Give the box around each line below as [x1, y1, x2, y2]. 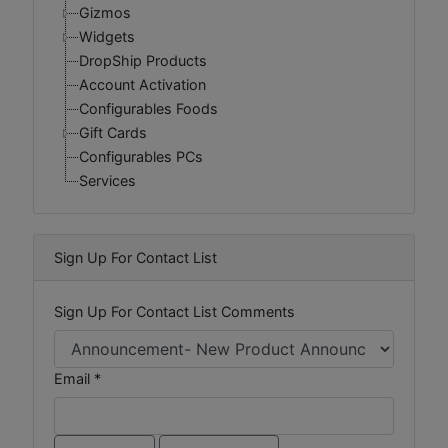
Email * [54, 370, 101, 388]
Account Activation [79, 76, 206, 94]
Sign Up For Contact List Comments [54, 303, 295, 321]
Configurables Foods [79, 100, 218, 118]
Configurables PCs [79, 148, 203, 166]
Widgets [79, 28, 135, 46]
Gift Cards [79, 124, 147, 142]
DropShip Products [79, 52, 207, 70]
